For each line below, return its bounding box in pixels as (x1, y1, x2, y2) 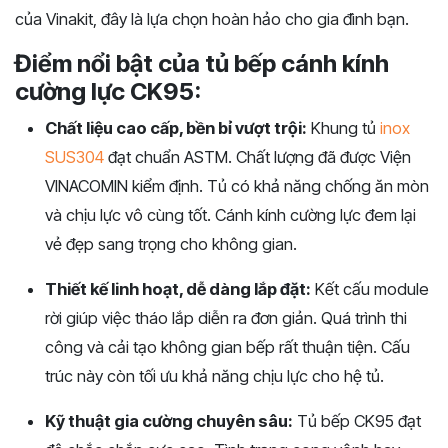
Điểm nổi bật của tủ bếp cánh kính (15, 49, 389, 78)
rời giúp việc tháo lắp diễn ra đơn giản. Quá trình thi (45, 308, 407, 328)
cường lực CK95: (15, 77, 201, 106)
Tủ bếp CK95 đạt (293, 411, 421, 431)
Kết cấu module (311, 279, 429, 299)
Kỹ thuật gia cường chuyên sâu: (45, 411, 293, 431)
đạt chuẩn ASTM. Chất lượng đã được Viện (104, 147, 411, 167)
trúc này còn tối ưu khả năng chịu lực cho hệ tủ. (45, 366, 384, 386)
